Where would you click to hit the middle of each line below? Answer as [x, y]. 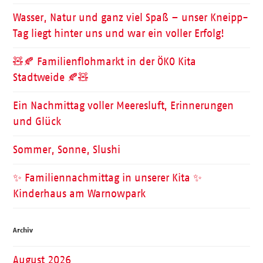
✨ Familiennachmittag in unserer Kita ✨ [108, 178]
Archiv [23, 230]
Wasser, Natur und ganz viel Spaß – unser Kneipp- [131, 18]
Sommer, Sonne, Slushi [67, 150]
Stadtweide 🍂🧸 [51, 78]
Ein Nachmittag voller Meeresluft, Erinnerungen [124, 106]
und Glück [37, 122]
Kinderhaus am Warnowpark [80, 194]
